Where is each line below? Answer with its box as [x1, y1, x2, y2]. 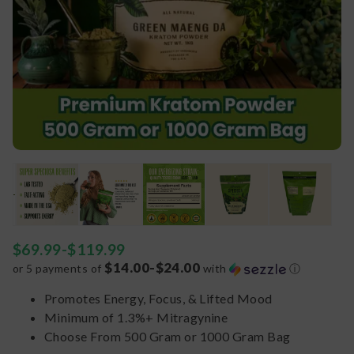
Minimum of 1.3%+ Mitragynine [44, 310, 228, 326]
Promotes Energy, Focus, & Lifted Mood [44, 291, 273, 307]
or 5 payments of [13, 262, 105, 276]
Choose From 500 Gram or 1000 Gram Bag [44, 329, 291, 345]
